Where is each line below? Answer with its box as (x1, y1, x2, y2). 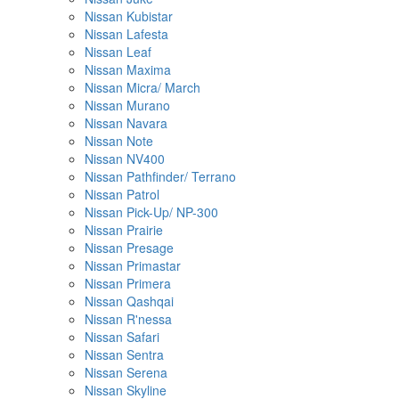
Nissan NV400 (85, 150, 165, 167)
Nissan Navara (85, 114, 167, 132)
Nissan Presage (85, 239, 174, 256)
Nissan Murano (85, 96, 170, 114)
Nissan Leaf (85, 43, 151, 61)
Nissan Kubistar (85, 7, 173, 25)
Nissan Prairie (85, 221, 163, 239)
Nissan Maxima (85, 61, 171, 78)
